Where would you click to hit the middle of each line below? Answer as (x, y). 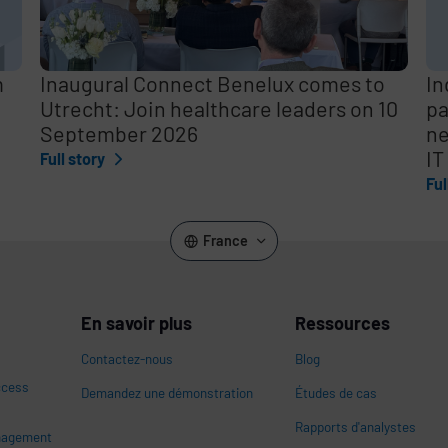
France (225, 240)
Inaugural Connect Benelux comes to (212, 83)
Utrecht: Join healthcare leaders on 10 (218, 108)
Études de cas (336, 392)
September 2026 (118, 133)
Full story (73, 159)
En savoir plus (137, 323)
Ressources (343, 323)
